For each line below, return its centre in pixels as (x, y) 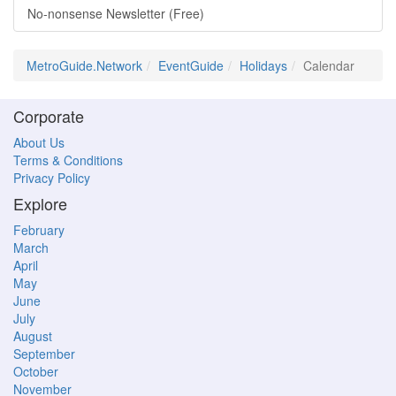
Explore (40, 203)
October (36, 371)
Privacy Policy (52, 178)
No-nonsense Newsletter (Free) (116, 13)
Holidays (263, 65)
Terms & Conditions (68, 160)
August (33, 336)
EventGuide (191, 65)
